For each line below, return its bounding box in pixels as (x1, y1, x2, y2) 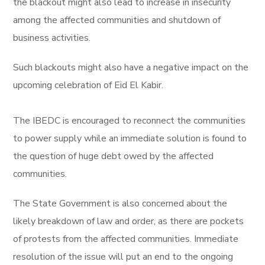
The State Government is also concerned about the (13, 197, 228, 210)
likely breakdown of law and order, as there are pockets (13, 215, 244, 228)
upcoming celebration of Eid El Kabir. (13, 79, 164, 92)
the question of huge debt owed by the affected (13, 150, 214, 163)
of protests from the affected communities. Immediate (13, 232, 239, 245)
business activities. (13, 31, 93, 44)
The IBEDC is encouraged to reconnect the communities (13, 114, 246, 127)
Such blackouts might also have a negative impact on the (13, 61, 249, 74)
